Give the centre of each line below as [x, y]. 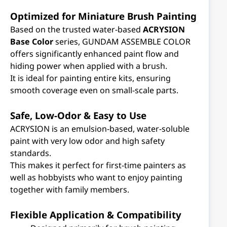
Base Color [32, 42]
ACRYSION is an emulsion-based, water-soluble [100, 129]
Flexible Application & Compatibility [96, 215]
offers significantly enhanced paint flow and [94, 54]
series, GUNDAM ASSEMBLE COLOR [122, 42]
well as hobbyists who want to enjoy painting [96, 177]
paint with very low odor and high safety [87, 141]
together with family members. [70, 190]
